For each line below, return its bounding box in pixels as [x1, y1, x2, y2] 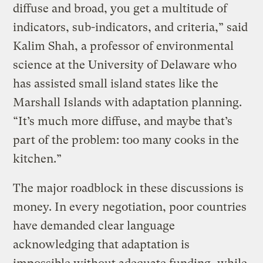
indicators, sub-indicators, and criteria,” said [13, 20, 248, 34]
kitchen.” [13, 151, 62, 166]
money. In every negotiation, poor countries [13, 200, 247, 214]
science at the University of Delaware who [13, 58, 237, 72]
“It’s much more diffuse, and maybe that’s [13, 114, 233, 128]
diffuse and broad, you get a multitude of [13, 1, 228, 15]
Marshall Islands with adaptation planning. [13, 95, 242, 109]
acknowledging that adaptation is [13, 237, 190, 251]
